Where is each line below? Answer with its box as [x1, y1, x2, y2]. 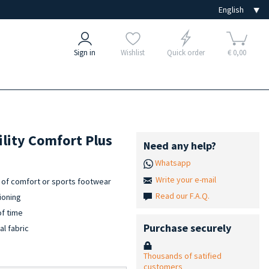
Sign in [74, 47, 95, 58]
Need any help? [143, 139, 216, 153]
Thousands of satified [143, 250, 222, 261]
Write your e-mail [155, 174, 216, 185]
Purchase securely [143, 220, 231, 235]
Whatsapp [154, 157, 191, 168]
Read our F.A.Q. [155, 190, 210, 201]
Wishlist [121, 47, 145, 58]
